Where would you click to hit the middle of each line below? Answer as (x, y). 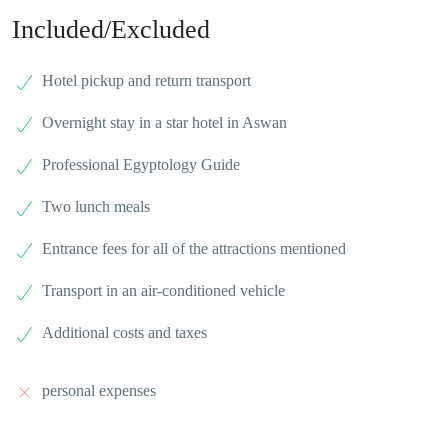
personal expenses (99, 391)
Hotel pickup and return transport (146, 81)
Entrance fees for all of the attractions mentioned (194, 249)
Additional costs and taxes (124, 333)
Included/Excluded (111, 30)
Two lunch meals (96, 207)
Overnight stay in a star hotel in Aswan (164, 123)
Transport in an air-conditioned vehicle (163, 291)
